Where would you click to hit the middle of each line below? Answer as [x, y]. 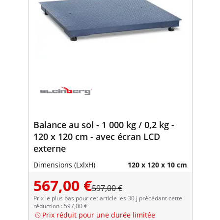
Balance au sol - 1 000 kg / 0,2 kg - [104, 124]
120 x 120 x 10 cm [157, 165]
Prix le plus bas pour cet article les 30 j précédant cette [108, 198]
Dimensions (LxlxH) [64, 165]
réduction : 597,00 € [60, 206]
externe [49, 148]
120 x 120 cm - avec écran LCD [96, 136]
